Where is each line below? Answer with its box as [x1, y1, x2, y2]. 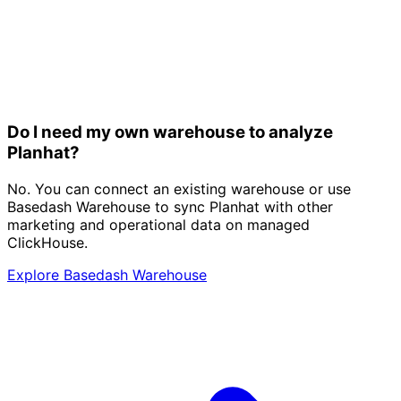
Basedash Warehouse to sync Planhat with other [7, 198, 333, 217]
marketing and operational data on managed [7, 216, 310, 235]
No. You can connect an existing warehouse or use [7, 180, 351, 199]
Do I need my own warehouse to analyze [7, 122, 333, 143]
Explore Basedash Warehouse [7, 266, 207, 285]
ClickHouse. [7, 234, 88, 252]
